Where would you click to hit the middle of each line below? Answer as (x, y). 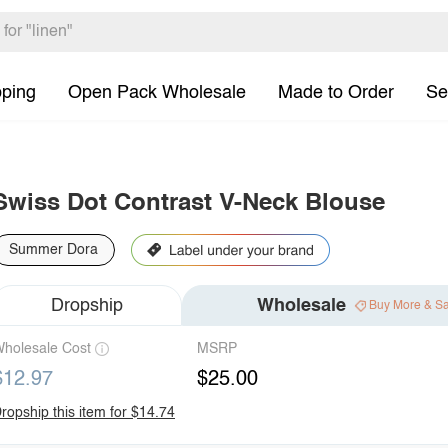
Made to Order (336, 92)
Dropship (87, 305)
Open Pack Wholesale (157, 92)
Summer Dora (53, 250)
